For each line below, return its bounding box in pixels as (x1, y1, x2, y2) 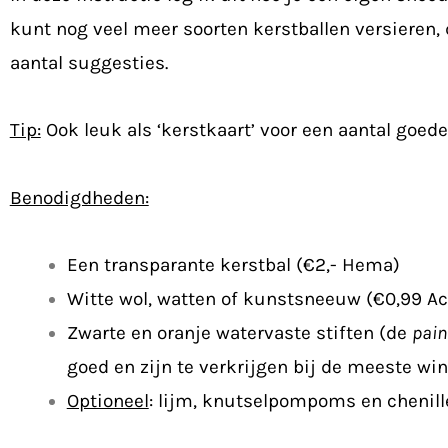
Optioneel (66, 389, 149, 412)
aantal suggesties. (9, 52, 168, 75)
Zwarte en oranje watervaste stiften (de (66, 321, 412, 344)
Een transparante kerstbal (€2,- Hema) (66, 253, 400, 276)
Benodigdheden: (9, 186, 149, 209)
